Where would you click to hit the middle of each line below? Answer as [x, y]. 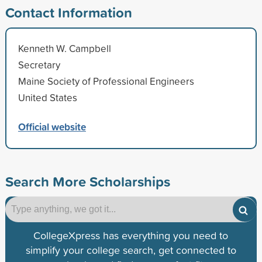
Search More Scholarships [87, 181]
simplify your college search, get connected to [131, 250]
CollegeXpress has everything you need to [131, 235]
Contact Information [68, 12]
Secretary [39, 64]
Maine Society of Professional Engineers [106, 81]
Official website [52, 126]
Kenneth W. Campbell [64, 48]
